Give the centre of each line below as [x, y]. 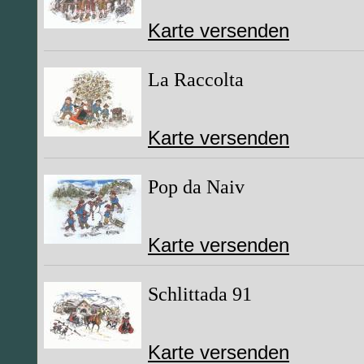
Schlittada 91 [200, 294]
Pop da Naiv [196, 186]
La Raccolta [196, 79]
